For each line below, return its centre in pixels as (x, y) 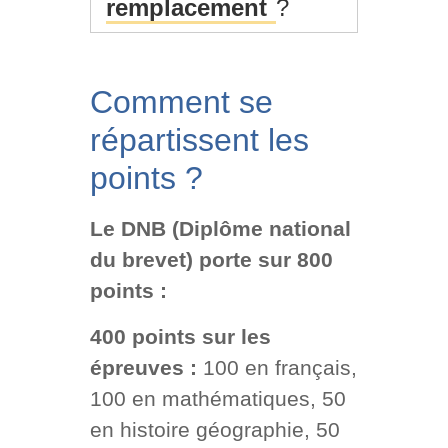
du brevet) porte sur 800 (211, 260)
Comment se (181, 102)
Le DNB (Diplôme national (220, 229)
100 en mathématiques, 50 (217, 398)
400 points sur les (180, 336)
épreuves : (146, 367)
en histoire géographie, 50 (214, 429)
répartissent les (199, 140)
